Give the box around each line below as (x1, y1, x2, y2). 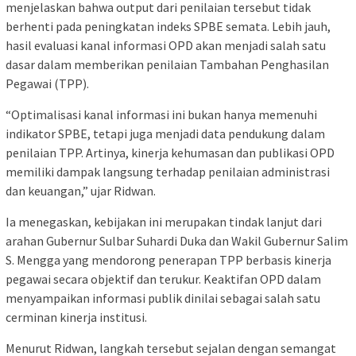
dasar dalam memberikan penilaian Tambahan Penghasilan (6, 56, 329, 73)
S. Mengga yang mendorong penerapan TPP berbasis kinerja (6, 252, 331, 269)
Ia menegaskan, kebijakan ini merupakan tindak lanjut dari (6, 214, 322, 230)
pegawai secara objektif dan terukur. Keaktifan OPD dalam (6, 271, 321, 288)
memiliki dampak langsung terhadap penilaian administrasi (6, 164, 330, 180)
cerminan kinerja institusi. (6, 309, 147, 326)
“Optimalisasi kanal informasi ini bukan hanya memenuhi (6, 106, 317, 123)
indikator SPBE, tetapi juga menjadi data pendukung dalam (6, 126, 325, 142)
